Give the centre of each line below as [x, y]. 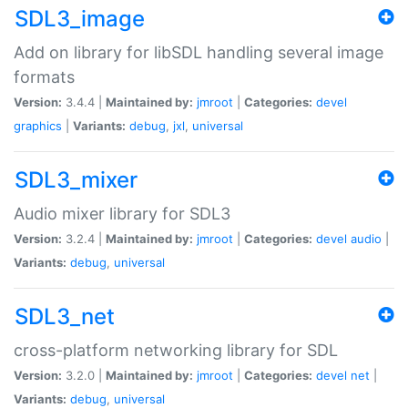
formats [44, 76]
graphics [38, 125]
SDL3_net [65, 316]
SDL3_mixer [76, 179]
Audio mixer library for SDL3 [122, 213]
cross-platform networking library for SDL [176, 350]
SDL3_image [80, 18]
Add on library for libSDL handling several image [199, 52]
